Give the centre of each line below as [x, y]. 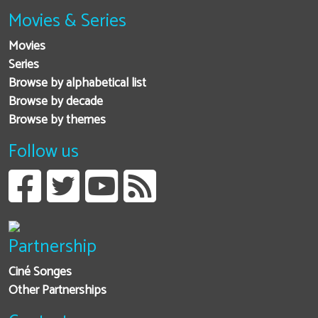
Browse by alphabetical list [77, 83]
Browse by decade [56, 102]
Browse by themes [57, 120]
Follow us [44, 152]
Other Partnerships [57, 290]
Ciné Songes [40, 272]
